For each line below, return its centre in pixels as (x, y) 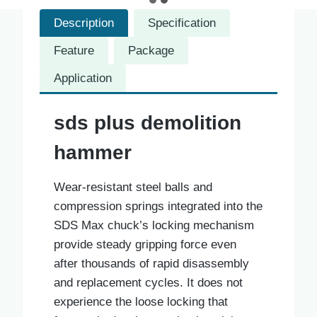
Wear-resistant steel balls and (133, 187)
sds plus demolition (148, 122)
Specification (182, 23)
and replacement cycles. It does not (148, 282)
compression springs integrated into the (158, 206)
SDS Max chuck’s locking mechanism (154, 225)
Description (84, 23)
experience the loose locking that (141, 301)
